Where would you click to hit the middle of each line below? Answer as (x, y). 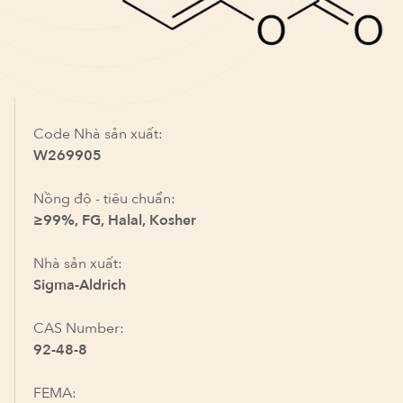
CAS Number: (79, 328)
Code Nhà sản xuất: (98, 134)
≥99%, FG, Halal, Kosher (115, 220)
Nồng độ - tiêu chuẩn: (104, 198)
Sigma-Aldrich (80, 285)
